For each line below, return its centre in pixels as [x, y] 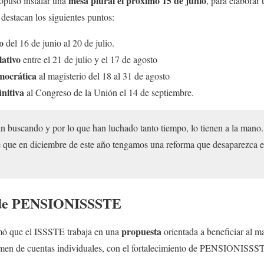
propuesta [141, 232]
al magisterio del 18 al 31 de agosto [103, 76]
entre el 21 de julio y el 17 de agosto [89, 60]
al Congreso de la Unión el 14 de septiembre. [109, 93]
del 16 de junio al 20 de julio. [59, 43]
